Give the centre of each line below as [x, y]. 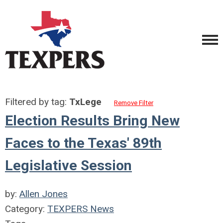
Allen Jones [44, 194]
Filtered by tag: [37, 102]
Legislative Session [68, 166]
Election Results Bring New [92, 121]
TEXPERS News [81, 209]
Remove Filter [134, 103]
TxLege [85, 102]
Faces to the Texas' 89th [83, 143]
